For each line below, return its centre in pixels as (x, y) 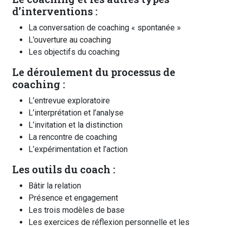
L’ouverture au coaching (70, 40)
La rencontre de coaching (73, 137)
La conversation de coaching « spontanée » (105, 27)
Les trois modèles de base (77, 210)
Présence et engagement (73, 198)
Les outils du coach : (64, 169)
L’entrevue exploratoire (69, 100)
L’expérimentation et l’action (78, 149)
